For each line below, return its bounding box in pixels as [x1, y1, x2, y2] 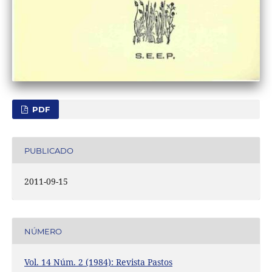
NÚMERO [24, 226, 62, 236]
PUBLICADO [24, 145, 73, 155]
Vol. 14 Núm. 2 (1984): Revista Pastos [24, 256, 172, 268]
